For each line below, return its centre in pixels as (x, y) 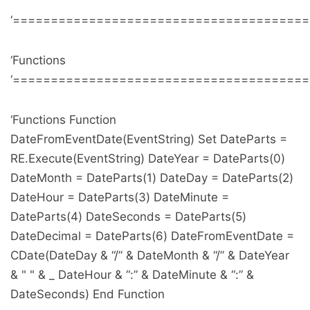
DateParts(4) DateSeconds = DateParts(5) (128, 217)
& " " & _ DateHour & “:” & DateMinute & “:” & (132, 275)
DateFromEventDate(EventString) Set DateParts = (149, 139)
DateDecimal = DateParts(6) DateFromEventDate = (152, 236)
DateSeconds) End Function (88, 294)
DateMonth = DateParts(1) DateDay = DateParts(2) (152, 178)
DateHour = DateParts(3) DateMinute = (120, 198)
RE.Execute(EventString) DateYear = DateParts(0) (148, 159)
